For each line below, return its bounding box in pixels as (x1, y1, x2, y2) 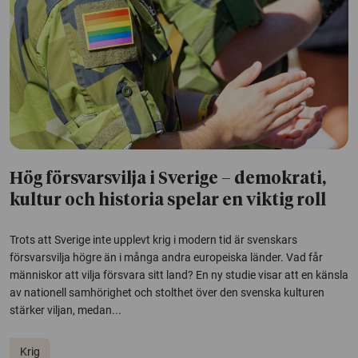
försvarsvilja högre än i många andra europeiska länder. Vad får (10, 251, 323, 265)
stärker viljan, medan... (10, 304, 121, 317)
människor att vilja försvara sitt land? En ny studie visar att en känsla (10, 268, 348, 282)
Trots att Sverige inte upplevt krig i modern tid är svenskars (10, 233, 297, 247)
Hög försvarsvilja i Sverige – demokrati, (10, 171, 326, 189)
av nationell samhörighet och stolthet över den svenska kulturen (10, 286, 324, 300)
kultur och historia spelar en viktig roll (10, 193, 326, 210)
